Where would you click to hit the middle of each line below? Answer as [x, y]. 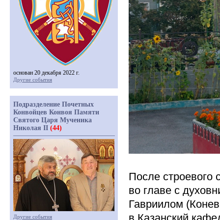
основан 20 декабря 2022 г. [46, 73]
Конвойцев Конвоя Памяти [56, 112]
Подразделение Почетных [54, 104]
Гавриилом [156, 204]
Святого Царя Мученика [53, 120]
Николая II [32, 128]
